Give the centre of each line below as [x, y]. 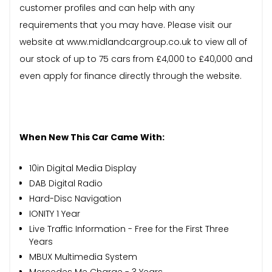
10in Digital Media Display [83, 168]
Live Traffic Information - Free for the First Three [129, 229]
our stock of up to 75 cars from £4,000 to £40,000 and [136, 59]
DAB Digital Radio [66, 183]
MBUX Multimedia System [83, 257]
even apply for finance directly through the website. [131, 76]
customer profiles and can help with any [107, 8]
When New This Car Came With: [92, 137]
